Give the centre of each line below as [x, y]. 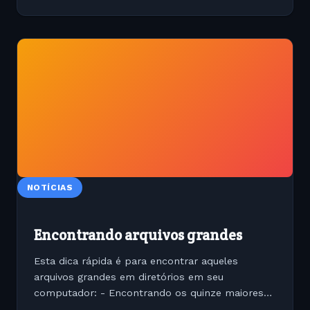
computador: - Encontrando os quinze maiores [149, 293]
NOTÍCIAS [50, 187]
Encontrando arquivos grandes [138, 235]
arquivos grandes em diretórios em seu [129, 277]
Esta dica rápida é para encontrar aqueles [136, 261]
